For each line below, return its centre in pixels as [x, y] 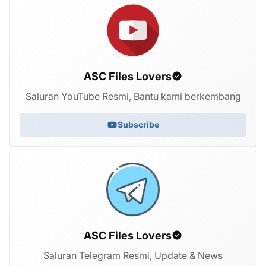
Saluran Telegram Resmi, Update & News [133, 255]
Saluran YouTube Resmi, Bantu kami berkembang [133, 96]
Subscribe [138, 125]
